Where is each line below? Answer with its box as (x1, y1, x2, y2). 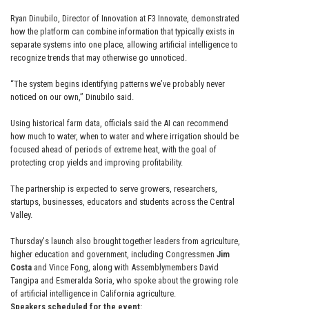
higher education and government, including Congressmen (10, 249, 217, 260)
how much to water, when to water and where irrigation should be (10, 131, 239, 142)
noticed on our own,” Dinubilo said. (10, 92, 136, 103)
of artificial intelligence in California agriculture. (10, 288, 176, 299)
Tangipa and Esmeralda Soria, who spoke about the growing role (10, 275, 238, 286)
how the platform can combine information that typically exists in (10, 26, 235, 37)
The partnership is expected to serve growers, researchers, (10, 183, 217, 195)
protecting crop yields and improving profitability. (10, 157, 183, 168)
